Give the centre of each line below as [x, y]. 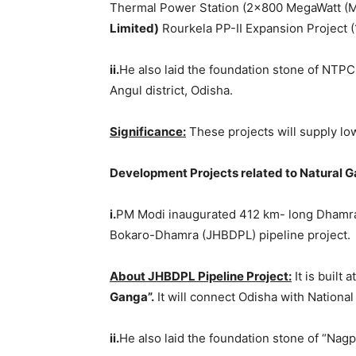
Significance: [148, 131]
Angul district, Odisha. [171, 90]
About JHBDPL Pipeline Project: [201, 276]
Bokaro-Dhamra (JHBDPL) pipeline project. [230, 234]
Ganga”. [132, 296]
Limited [132, 28]
